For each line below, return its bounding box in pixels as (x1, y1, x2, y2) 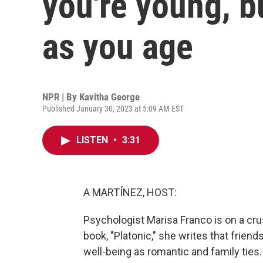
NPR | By (42, 91, 79, 103)
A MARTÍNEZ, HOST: (83, 186, 177, 198)
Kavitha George (79, 91, 140, 103)
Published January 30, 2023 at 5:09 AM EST (42, 104, 184, 113)
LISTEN (76, 134, 110, 146)
